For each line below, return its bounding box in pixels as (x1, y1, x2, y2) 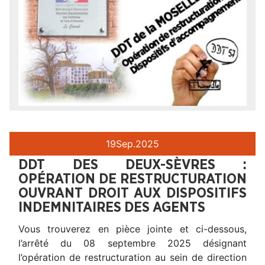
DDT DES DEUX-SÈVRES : (18, 158, 247, 173)
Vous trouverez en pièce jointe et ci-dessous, (18, 223, 247, 235)
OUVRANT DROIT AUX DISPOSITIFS (18, 186, 247, 201)
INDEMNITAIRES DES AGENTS (18, 201, 205, 215)
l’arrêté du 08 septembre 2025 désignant (18, 237, 247, 250)
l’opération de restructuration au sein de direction (18, 251, 247, 264)
